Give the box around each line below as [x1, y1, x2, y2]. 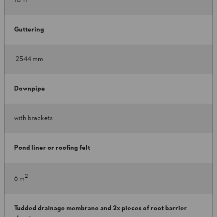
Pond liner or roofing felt [14, 143, 90, 153]
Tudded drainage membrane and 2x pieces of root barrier [14, 204, 187, 213]
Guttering [14, 25, 44, 34]
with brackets [14, 114, 53, 123]
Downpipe [14, 84, 45, 93]
